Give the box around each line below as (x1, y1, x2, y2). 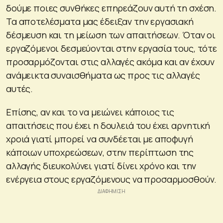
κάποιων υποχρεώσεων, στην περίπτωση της (6, 146, 194, 158)
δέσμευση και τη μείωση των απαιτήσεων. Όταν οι (6, 28, 216, 41)
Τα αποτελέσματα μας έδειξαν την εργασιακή (6, 15, 194, 27)
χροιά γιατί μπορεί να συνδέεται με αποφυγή (6, 132, 193, 145)
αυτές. (6, 82, 33, 95)
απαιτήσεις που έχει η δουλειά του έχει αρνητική (6, 119, 210, 131)
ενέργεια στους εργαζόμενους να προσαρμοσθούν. (6, 173, 217, 185)
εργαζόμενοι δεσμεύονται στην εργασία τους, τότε (6, 42, 217, 54)
